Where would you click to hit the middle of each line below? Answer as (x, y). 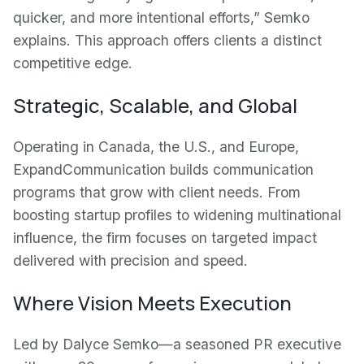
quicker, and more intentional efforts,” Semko (161, 17)
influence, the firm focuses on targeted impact (165, 238)
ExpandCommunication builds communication (163, 169)
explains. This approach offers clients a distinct (167, 40)
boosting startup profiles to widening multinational (177, 215)
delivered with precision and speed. (130, 260)
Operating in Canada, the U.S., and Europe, (156, 147)
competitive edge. (73, 63)
